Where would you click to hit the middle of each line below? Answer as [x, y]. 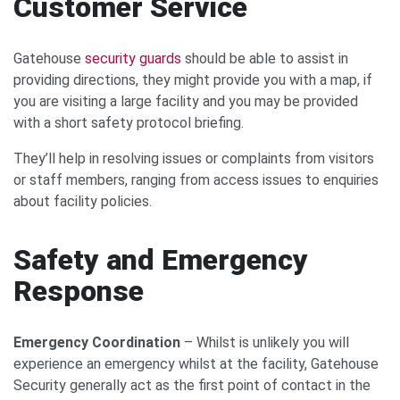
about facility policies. [83, 201]
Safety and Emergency [161, 259]
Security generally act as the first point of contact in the [192, 385]
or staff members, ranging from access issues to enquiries [196, 179]
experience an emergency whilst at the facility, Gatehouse [196, 363]
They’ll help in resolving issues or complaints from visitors [194, 158]
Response [79, 291]
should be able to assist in [265, 58]
